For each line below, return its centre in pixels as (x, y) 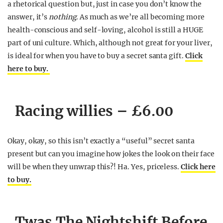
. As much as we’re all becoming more (140, 17)
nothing (62, 17)
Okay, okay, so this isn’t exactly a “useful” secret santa (101, 141)
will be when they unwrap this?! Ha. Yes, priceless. (94, 167)
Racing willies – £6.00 (94, 111)
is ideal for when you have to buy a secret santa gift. (96, 56)
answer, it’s (28, 17)
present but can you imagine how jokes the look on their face (111, 154)
